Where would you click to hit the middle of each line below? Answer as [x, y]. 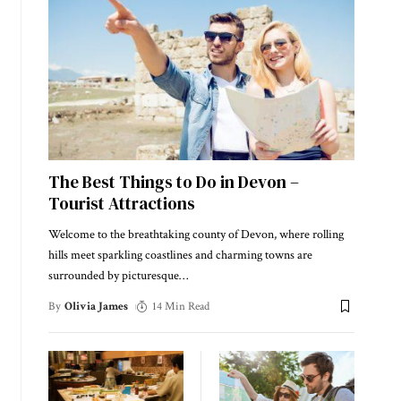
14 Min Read [181, 306]
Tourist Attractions [121, 203]
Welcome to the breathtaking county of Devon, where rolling [196, 234]
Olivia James [97, 306]
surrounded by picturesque [113, 275]
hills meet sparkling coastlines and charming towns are [180, 255]
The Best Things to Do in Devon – [173, 181]
